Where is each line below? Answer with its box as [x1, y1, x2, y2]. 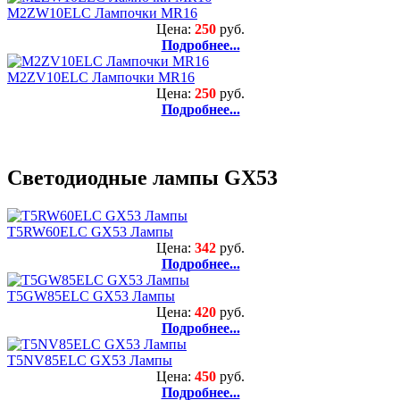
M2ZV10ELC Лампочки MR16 [7, 69, 195, 85]
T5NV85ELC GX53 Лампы [7, 352, 172, 368]
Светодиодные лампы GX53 [7, 165, 278, 189]
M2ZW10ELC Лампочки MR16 [7, 4, 197, 21]
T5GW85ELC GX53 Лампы [7, 287, 175, 304]
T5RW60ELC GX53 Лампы [7, 223, 173, 239]
